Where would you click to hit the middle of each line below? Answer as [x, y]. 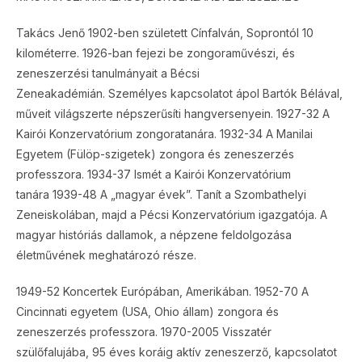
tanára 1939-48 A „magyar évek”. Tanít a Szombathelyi [161, 194]
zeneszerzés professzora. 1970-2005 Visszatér [144, 332]
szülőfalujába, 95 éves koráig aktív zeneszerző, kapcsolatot [177, 352]
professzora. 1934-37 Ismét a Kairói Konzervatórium [154, 174]
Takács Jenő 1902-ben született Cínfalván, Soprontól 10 [165, 33]
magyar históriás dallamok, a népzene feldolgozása [154, 235]
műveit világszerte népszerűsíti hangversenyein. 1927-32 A [173, 114]
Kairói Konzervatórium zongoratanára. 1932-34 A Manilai [164, 134]
